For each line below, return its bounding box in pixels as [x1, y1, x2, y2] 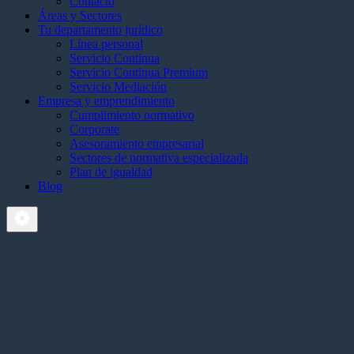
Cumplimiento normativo [70, 108, 194, 122]
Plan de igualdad [70, 165, 153, 179]
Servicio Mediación [70, 80, 167, 94]
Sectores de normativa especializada [70, 151, 248, 165]
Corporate [70, 122, 119, 137]
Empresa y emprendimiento [38, 94, 175, 108]
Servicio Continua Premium [70, 66, 208, 80]
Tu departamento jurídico [38, 23, 163, 37]
